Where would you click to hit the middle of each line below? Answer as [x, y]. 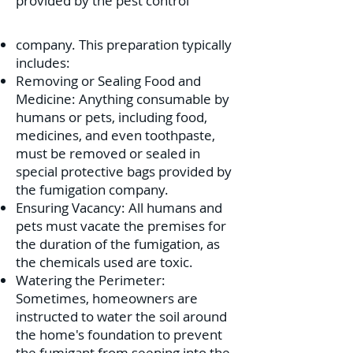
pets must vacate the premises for [121, 226]
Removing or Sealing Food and [108, 81]
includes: [43, 63]
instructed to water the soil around [121, 316]
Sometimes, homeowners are [107, 298]
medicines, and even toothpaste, [115, 135]
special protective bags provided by [124, 171]
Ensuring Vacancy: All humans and [119, 208]
